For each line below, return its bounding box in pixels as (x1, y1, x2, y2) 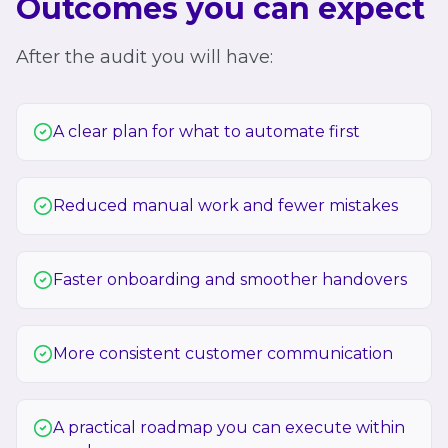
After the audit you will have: (16, 46, 273, 68)
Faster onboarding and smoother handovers (53, 270, 407, 289)
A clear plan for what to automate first (53, 122, 360, 141)
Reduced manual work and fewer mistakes (53, 196, 398, 215)
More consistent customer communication (53, 344, 393, 363)
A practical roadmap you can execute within (53, 418, 405, 437)
